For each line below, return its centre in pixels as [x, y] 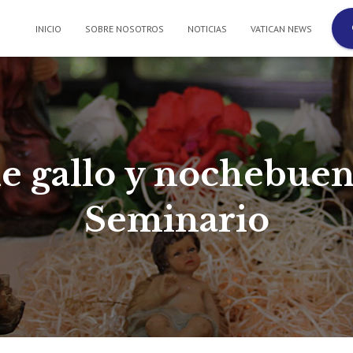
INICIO [48, 29]
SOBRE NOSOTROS [124, 29]
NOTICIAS [207, 29]
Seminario [176, 220]
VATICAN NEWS [281, 29]
